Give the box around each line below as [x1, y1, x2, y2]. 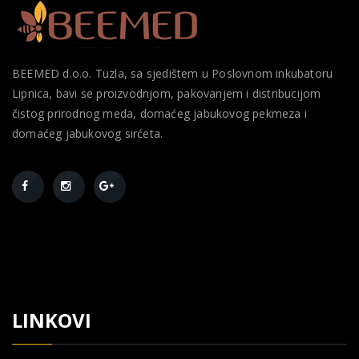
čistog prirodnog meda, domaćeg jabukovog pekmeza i [12, 106, 307, 121]
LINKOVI [12, 307, 91, 333]
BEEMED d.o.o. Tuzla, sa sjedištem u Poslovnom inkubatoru [12, 66, 333, 81]
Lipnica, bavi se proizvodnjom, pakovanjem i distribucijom [12, 86, 321, 101]
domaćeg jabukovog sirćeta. [12, 126, 163, 141]
